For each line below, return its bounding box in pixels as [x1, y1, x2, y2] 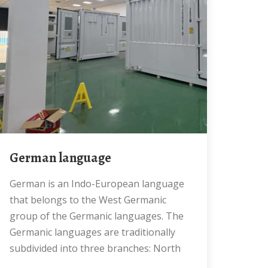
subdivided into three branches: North [10, 242, 181, 255]
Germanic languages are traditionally [10, 226, 175, 239]
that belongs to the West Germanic [10, 193, 166, 206]
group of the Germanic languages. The [10, 209, 184, 223]
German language [19, 149, 111, 167]
